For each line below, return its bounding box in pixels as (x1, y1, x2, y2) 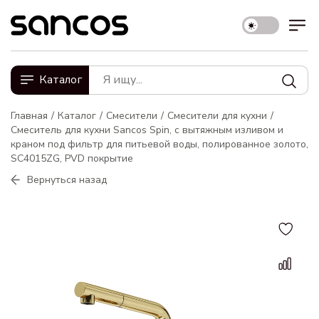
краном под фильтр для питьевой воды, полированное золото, (11, 137, 308, 151)
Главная (11, 108, 48, 122)
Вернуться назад (27, 172, 107, 187)
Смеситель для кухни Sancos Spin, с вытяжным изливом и (11, 122, 283, 137)
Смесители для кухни (167, 108, 267, 122)
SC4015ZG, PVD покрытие (11, 151, 133, 165)
